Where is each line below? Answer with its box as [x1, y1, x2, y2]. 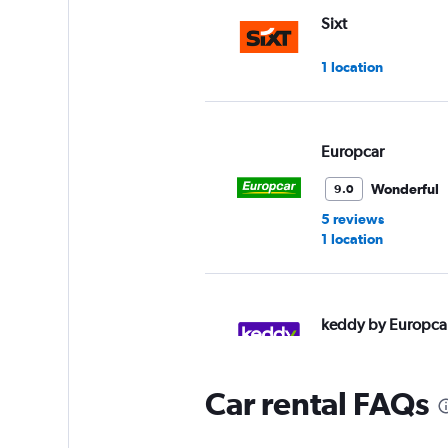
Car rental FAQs [204, 385, 429, 422]
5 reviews [320, 211, 384, 227]
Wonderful [370, 181, 439, 197]
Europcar [320, 142, 384, 161]
